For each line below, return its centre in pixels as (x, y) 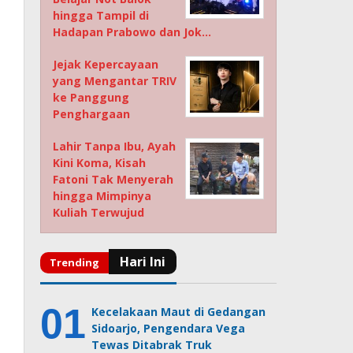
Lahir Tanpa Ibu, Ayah (115, 147)
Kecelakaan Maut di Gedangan (179, 312)
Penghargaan (92, 114)
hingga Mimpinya (102, 196)
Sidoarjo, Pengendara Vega (169, 329)
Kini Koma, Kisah (100, 163)
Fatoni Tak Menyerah (113, 180)
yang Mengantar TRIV (115, 81)
